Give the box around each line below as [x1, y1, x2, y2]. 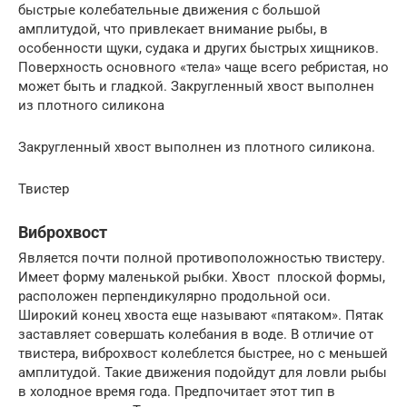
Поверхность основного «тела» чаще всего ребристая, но [18, 59, 389, 76]
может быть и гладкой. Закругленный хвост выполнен [18, 78, 374, 95]
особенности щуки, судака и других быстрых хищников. [18, 40, 379, 57]
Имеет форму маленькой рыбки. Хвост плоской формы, [18, 269, 385, 286]
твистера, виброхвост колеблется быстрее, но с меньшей [18, 345, 388, 362]
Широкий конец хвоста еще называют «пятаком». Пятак [18, 307, 383, 324]
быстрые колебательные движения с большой [18, 2, 321, 19]
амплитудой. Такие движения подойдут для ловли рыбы [18, 364, 387, 382]
